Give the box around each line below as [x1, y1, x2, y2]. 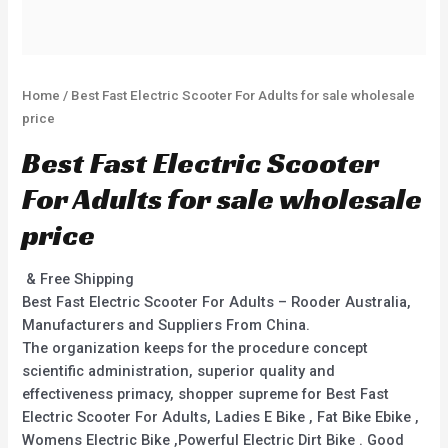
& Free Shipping [26, 269, 135, 288]
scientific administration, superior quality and [22, 361, 336, 380]
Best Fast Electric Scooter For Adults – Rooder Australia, [22, 292, 412, 311]
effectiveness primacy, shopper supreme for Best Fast [22, 384, 390, 403]
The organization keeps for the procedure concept [22, 338, 369, 357]
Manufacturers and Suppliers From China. [22, 315, 311, 334]
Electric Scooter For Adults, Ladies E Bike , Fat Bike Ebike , [22, 407, 420, 426]
